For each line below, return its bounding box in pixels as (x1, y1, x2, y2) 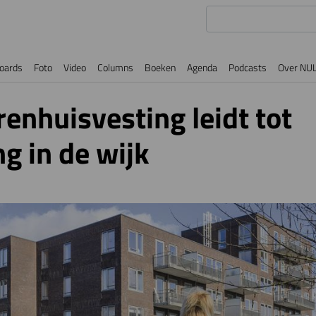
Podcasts (229, 59, 267, 75)
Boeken (145, 59, 176, 75)
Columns (97, 59, 133, 75)
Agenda (187, 59, 217, 75)
